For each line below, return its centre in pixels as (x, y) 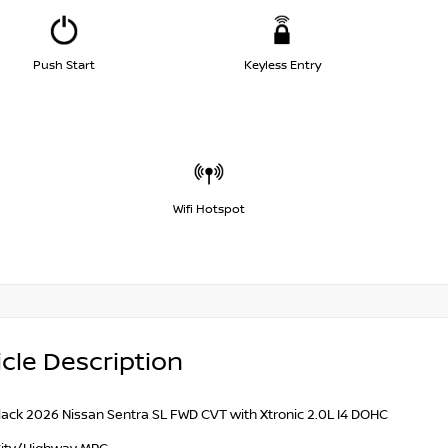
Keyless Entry (282, 65)
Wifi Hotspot (209, 209)
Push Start (64, 65)
